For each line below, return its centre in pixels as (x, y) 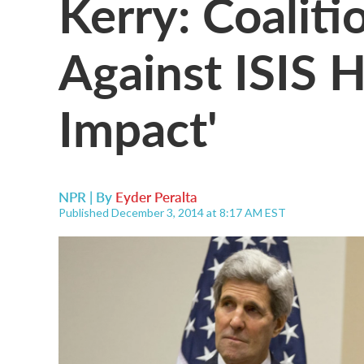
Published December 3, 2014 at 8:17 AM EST (172, 212)
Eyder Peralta (156, 197)
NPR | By (87, 197)
